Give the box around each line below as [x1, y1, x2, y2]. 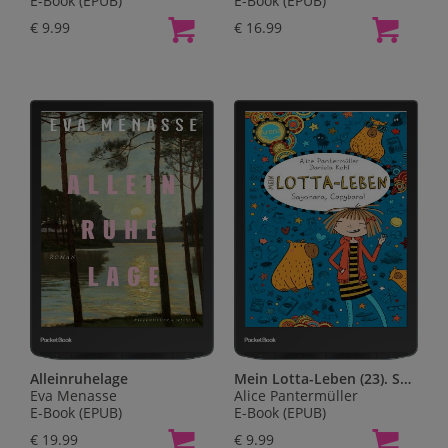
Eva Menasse [30, 385, 117, 405]
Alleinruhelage [30, 368, 128, 388]
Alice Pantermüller [234, 385, 358, 405]
